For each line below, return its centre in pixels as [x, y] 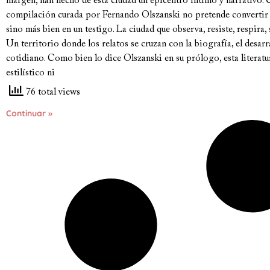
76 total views [52, 93]
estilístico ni [30, 73]
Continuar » [29, 113]
